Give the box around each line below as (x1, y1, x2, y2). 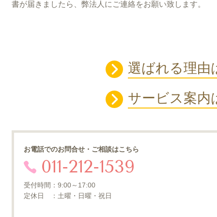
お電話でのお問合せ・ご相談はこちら (24, 145, 139, 154)
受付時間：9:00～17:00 (24, 181, 95, 189)
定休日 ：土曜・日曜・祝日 (24, 191, 112, 200)
